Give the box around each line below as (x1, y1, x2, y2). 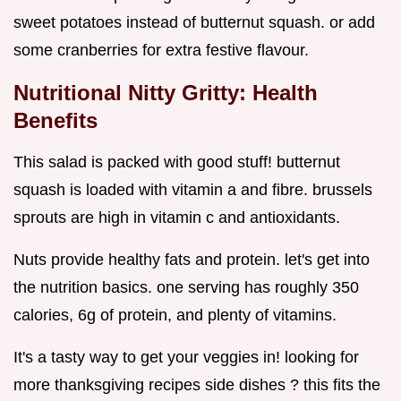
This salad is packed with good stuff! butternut (13, 153, 340, 172)
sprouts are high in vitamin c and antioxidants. (13, 209, 340, 227)
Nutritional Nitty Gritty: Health (13, 81, 318, 106)
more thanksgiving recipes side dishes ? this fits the (13, 376, 380, 395)
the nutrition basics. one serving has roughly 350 (13, 278, 359, 297)
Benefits (13, 108, 98, 133)
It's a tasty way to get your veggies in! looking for (13, 348, 359, 367)
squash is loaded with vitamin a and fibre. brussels (13, 181, 372, 200)
